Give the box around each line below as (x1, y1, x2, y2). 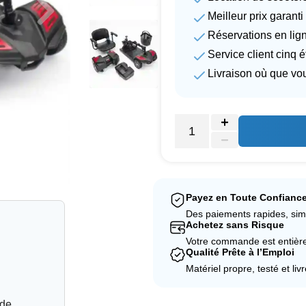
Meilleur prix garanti (208, 10, 303, 22)
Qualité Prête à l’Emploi (186, 247, 294, 258)
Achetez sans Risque (186, 219, 284, 230)
